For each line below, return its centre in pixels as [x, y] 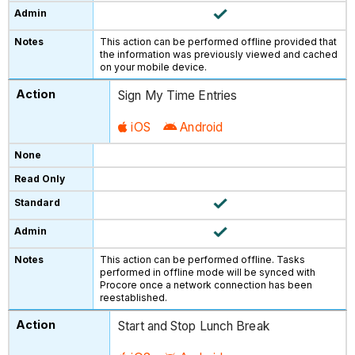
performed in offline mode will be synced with [208, 272]
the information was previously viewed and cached [219, 54]
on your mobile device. [154, 67]
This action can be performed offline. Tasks [203, 259]
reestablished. [134, 297]
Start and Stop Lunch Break [194, 326]
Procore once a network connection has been [206, 284]
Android [202, 127]
